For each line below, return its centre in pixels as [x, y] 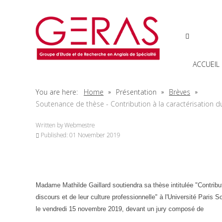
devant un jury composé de [165, 209]
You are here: [59, 92]
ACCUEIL [206, 64]
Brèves [180, 92]
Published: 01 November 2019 [81, 135]
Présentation [137, 92]
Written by [50, 125]
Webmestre [80, 125]
